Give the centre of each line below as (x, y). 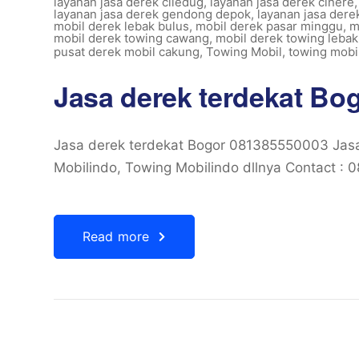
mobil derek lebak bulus (121, 26)
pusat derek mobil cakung (127, 52)
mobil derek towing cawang (131, 38)
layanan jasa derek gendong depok (152, 14)
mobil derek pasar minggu (269, 26)
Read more (116, 236)
